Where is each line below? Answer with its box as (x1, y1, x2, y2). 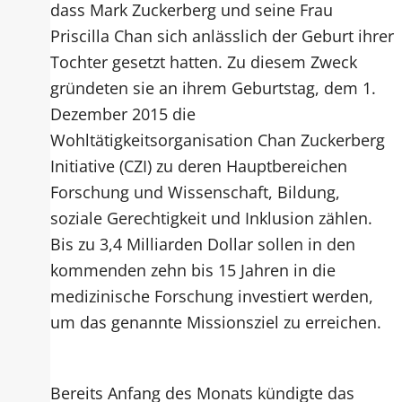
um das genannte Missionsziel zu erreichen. (49, 310, 381, 333)
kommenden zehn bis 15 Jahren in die (49, 258, 336, 281)
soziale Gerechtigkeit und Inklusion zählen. (49, 206, 372, 229)
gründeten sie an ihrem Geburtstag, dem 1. (49, 76, 376, 99)
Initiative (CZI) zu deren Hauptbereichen (49, 154, 347, 177)
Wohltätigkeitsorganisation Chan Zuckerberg (49, 128, 385, 151)
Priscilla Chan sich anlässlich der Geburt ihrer (49, 24, 394, 47)
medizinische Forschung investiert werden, (49, 284, 373, 307)
